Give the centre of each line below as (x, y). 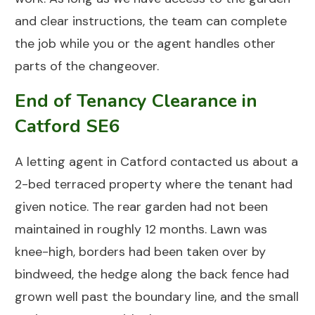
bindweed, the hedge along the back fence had (152, 275)
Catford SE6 (67, 127)
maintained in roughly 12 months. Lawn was (141, 230)
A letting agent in (67, 162)
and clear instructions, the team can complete (151, 21)
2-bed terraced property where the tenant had (154, 185)
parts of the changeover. (87, 66)
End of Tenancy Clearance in (136, 101)
